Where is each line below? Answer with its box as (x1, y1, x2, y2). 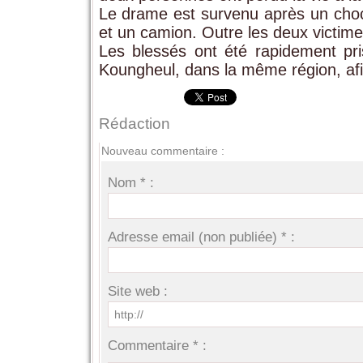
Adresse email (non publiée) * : (108, 228, 296, 245)
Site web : (108, 283, 169, 299)
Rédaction (98, 114, 170, 132)
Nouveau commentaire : (100, 143, 224, 157)
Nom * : (108, 174, 155, 190)
